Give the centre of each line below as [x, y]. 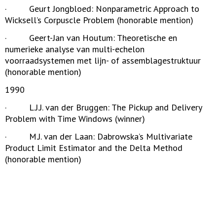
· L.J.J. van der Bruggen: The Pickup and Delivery [103, 107]
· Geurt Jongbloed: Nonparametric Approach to [102, 9]
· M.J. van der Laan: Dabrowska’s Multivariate [99, 136]
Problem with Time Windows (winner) [75, 119]
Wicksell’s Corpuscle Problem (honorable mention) [99, 20]
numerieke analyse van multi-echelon [75, 49]
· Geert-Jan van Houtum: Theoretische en [91, 38]
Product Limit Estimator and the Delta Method [94, 148]
